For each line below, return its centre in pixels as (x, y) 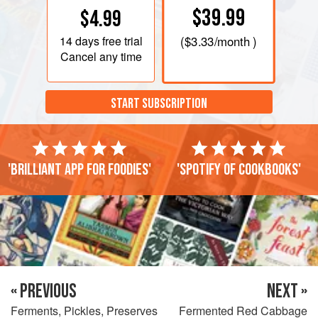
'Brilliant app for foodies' (79, 169)
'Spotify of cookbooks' (238, 169)
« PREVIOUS (44, 291)
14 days (79, 40)
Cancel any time (101, 56)
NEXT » (287, 291)
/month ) (235, 42)
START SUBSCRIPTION (159, 104)
